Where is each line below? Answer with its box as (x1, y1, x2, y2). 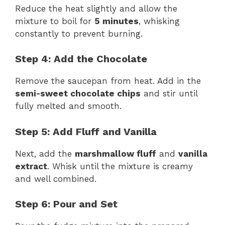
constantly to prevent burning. (15, 28, 143, 39)
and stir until (141, 88, 197, 99)
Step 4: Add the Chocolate (15, 53, 147, 65)
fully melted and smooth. (15, 101, 122, 111)
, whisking (139, 16, 180, 26)
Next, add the (15, 148, 75, 159)
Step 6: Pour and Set (15, 198, 118, 210)
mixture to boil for (15, 16, 94, 26)
